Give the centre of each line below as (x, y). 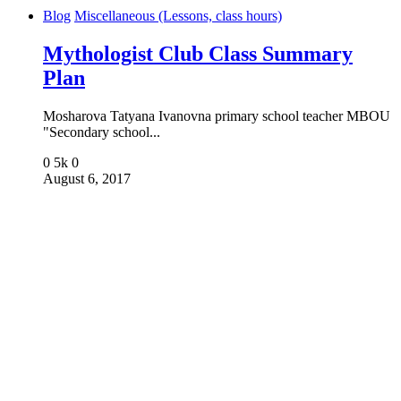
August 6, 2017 (87, 178)
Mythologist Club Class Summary (198, 53)
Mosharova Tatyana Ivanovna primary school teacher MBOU (217, 115)
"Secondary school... (102, 132)
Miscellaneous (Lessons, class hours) (178, 15)
